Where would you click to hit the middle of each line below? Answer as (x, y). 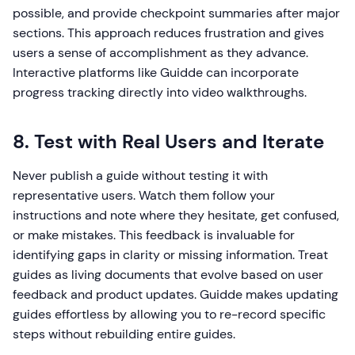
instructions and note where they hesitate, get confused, (176, 216)
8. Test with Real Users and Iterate (168, 142)
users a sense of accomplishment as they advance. (160, 53)
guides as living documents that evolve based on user (168, 275)
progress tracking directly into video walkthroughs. (160, 93)
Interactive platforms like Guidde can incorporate (156, 73)
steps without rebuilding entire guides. (124, 334)
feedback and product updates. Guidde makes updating (176, 295)
